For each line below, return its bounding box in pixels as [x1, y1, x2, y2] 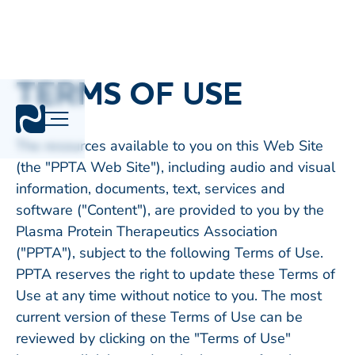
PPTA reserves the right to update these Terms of [16, 265, 335, 284]
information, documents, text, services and [16, 179, 285, 198]
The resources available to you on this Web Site [16, 136, 323, 155]
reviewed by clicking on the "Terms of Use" [16, 329, 291, 348]
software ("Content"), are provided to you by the [16, 200, 324, 219]
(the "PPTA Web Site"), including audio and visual [16, 158, 335, 177]
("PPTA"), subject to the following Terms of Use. [16, 243, 323, 262]
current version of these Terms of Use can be [16, 307, 303, 326]
